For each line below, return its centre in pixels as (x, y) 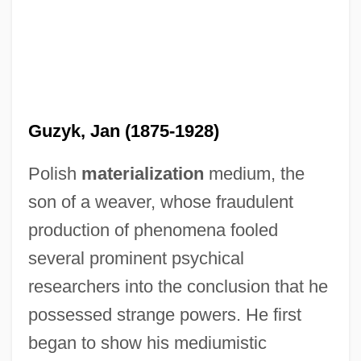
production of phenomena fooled (153, 230)
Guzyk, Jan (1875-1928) (123, 131)
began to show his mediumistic (147, 342)
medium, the (254, 173)
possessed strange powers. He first (164, 314)
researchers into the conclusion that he (178, 286)
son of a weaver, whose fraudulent (160, 201)
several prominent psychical (136, 258)
